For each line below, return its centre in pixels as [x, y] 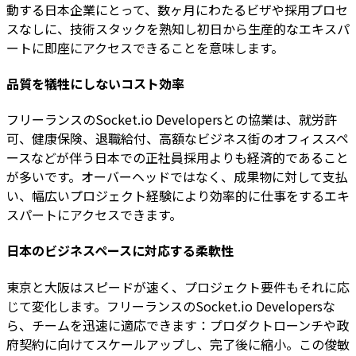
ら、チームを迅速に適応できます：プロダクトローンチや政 [178, 325]
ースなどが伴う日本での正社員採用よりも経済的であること [178, 158]
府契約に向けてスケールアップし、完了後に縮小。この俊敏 [178, 344]
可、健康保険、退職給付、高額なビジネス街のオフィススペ [178, 139]
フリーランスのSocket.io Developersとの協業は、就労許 [172, 120]
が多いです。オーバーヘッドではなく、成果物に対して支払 [177, 177]
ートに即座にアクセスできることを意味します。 [145, 47]
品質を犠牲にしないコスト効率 [95, 83]
